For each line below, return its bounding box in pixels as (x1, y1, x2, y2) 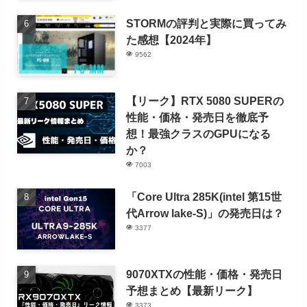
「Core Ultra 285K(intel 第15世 (126, 191, 282, 204)
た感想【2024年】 (126, 34, 217, 47)
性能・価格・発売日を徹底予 (126, 111, 269, 124)
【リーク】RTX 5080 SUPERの (126, 95, 284, 108)
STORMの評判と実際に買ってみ (126, 17, 287, 30)
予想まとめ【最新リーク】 (126, 284, 258, 297)
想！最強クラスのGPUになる (126, 127, 271, 140)
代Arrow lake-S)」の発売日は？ (126, 207, 284, 220)
